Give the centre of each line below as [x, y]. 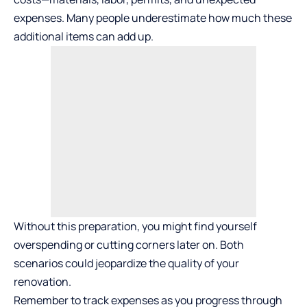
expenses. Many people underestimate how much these [153, 18]
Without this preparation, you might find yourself [135, 226]
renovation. [42, 282]
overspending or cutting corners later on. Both [129, 245]
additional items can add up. [84, 37]
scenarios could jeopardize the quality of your [126, 263]
